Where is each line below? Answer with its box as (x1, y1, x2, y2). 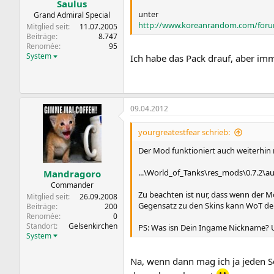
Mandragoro (43, 167, 101, 180)
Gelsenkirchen (68, 220, 117, 231)
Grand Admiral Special (34, 10, 110, 20)
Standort (26, 220, 56, 231)
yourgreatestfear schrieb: (138, 127, 230, 138)
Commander (50, 179, 94, 190)
